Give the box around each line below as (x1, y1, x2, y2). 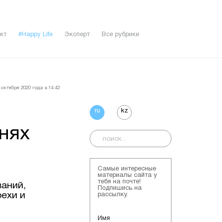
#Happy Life (18, 32, 53, 38)
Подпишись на (98, 185, 142, 191)
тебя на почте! (98, 178, 141, 185)
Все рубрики (101, 32, 139, 38)
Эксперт (64, 32, 90, 38)
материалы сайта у (98, 172, 157, 178)
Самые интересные (98, 166, 156, 172)
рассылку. (98, 191, 128, 198)
